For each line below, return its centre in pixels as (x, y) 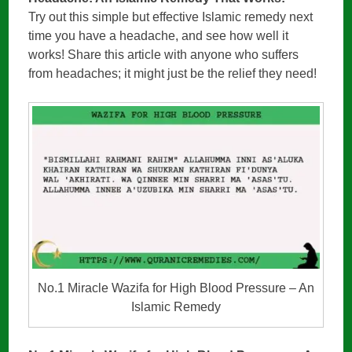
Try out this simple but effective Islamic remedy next (171, 16)
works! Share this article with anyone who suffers (164, 54)
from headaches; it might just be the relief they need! (173, 73)
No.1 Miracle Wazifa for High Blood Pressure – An (176, 288)
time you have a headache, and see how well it (159, 35)
